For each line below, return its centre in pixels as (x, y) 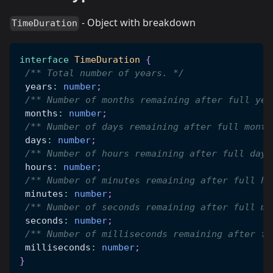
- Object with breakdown (138, 23)
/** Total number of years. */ (105, 73)
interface (44, 60)
